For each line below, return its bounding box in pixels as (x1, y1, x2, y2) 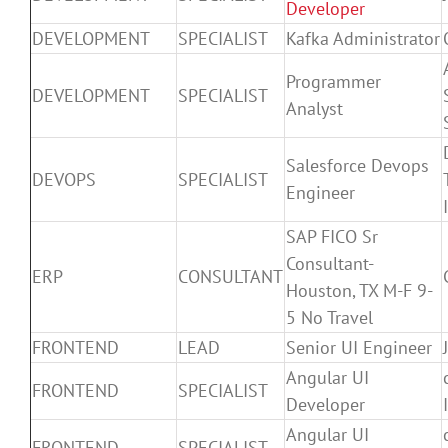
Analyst (286, 96, 343, 120)
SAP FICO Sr (286, 224, 378, 248)
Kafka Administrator (286, 26, 440, 50)
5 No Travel (286, 305, 373, 329)
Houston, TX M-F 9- (286, 278, 433, 302)
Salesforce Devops (286, 153, 429, 177)
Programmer (286, 69, 381, 93)
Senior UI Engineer (286, 335, 432, 359)
